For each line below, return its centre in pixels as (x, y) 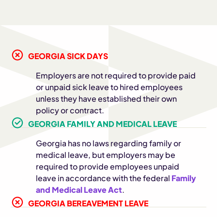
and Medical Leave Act (79, 190)
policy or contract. (70, 110)
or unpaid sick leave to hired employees (109, 87)
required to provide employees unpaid (108, 166)
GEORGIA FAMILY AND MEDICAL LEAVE (103, 124)
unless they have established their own (107, 99)
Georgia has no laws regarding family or (109, 143)
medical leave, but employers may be (106, 155)
